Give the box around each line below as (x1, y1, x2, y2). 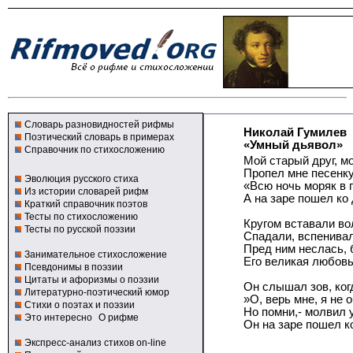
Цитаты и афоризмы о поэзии (24, 274, 159, 285)
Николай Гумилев (243, 126, 347, 139)
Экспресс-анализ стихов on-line (24, 337, 166, 348)
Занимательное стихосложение (24, 249, 167, 260)
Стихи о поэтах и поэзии (24, 299, 135, 310)
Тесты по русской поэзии (24, 224, 136, 235)
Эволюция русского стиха (24, 173, 139, 184)
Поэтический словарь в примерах (24, 132, 174, 143)
